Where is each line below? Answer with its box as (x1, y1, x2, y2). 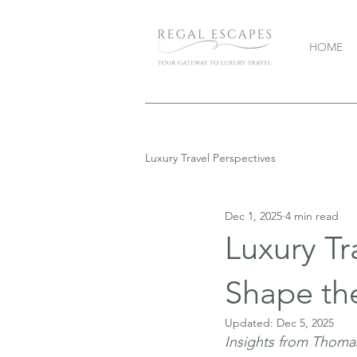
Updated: (225, 316, 277, 330)
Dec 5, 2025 (277, 316, 334, 330)
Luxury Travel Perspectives (145, 150, 276, 165)
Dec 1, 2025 (225, 208, 282, 223)
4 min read (285, 208, 339, 223)
